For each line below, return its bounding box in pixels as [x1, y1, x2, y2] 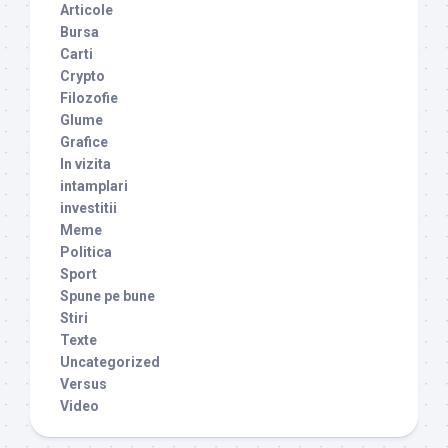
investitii [60, 199, 117, 216]
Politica [60, 243, 112, 260]
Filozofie [60, 89, 118, 106]
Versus [60, 375, 107, 392]
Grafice [60, 133, 108, 150]
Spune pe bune [60, 287, 155, 304]
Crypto [60, 67, 105, 84]
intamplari [60, 177, 128, 194]
